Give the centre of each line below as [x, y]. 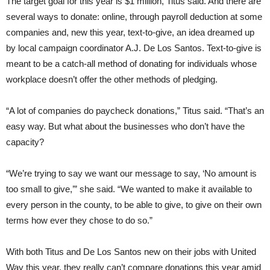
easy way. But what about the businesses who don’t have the [125, 127]
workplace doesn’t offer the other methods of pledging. [112, 80]
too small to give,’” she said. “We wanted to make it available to [129, 189]
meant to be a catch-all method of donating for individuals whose [131, 64]
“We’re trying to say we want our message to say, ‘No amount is [131, 174]
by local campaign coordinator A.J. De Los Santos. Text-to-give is [134, 48]
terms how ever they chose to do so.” [79, 221]
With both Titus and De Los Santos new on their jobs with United [131, 252]
